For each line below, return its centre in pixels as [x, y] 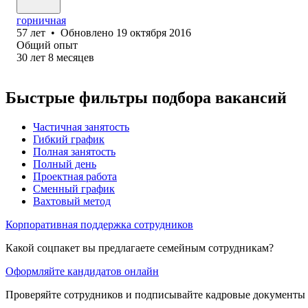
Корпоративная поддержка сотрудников [99, 224]
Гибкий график [69, 139]
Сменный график [74, 188]
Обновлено [88, 32]
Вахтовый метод [72, 201]
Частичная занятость [81, 126]
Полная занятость [74, 151]
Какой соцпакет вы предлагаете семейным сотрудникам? [140, 247]
